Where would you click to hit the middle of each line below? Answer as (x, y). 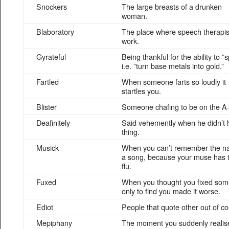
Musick (48, 147)
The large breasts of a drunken (172, 6)
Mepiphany (54, 223)
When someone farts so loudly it (174, 82)
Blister (47, 107)
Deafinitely (53, 122)
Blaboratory (55, 31)
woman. (134, 16)
